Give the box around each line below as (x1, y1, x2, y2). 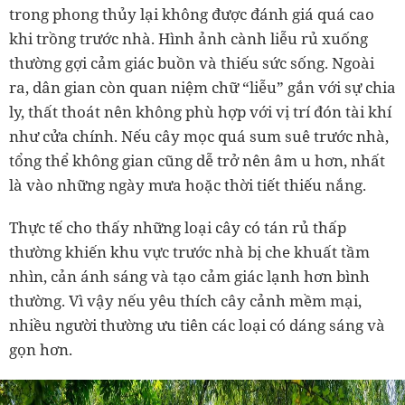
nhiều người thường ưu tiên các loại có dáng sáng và (9, 315, 385, 336)
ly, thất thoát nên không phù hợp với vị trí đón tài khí (9, 101, 391, 123)
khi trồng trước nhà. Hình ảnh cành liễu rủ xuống (9, 28, 368, 50)
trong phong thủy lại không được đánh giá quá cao (9, 4, 374, 25)
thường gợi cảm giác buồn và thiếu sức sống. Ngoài (9, 52, 374, 74)
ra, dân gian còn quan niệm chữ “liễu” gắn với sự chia (9, 77, 396, 99)
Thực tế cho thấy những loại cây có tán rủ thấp (9, 217, 346, 239)
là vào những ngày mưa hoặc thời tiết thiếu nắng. (9, 174, 366, 196)
